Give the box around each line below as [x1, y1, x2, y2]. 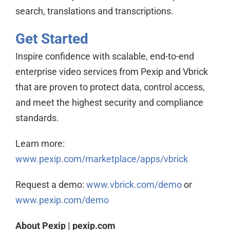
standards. [15, 112, 61, 123]
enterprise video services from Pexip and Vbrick [15, 66, 208, 77]
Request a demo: [15, 179, 86, 190]
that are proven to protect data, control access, [15, 82, 205, 92]
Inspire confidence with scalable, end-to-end [15, 51, 194, 62]
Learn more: [15, 138, 65, 149]
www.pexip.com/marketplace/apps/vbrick [15, 154, 188, 164]
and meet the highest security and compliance [15, 97, 203, 108]
